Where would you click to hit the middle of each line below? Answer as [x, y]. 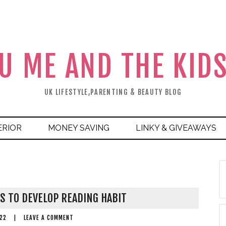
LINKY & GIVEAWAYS [176, 128]
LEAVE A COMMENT [48, 218]
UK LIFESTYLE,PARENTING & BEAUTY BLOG [113, 92]
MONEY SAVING [79, 128]
